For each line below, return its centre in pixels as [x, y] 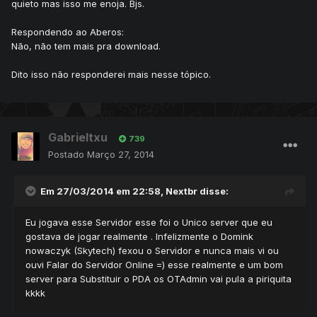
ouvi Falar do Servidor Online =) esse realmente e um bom [154, 265]
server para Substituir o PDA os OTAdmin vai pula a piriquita [158, 279]
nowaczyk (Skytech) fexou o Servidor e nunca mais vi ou [152, 251]
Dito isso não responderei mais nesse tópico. [111, 75]
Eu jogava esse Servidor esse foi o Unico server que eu [149, 223]
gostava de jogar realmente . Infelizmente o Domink [139, 237]
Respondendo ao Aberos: [68, 32]
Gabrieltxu [78, 138]
